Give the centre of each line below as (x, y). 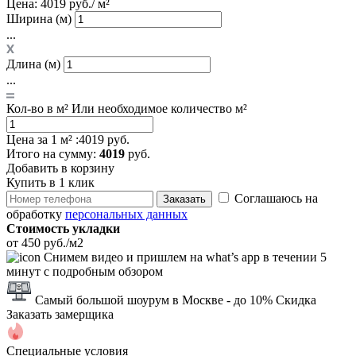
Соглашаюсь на (276, 198)
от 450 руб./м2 (45, 242)
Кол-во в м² (37, 108)
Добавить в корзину (60, 168)
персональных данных (126, 214)
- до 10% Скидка (271, 300)
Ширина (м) (39, 18)
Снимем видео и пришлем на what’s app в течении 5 (185, 257)
